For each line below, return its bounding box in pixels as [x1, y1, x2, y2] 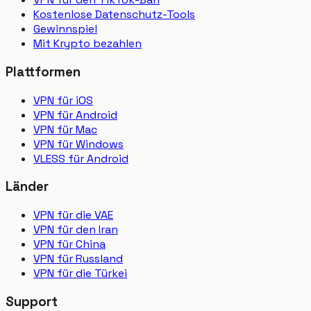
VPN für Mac [33, 121, 97, 137]
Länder [6, 178, 49, 195]
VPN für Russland [33, 251, 123, 266]
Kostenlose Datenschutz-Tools [33, 7, 195, 22]
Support [6, 293, 58, 310]
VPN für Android [33, 107, 117, 122]
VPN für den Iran [33, 221, 118, 237]
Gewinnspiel [33, 22, 97, 37]
